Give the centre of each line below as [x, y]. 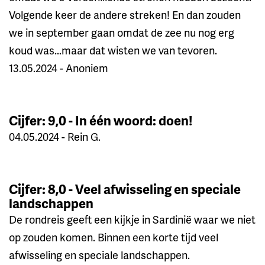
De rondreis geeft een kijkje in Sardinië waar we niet [132, 219]
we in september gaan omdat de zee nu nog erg [122, 32]
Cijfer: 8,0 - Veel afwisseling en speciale [125, 189]
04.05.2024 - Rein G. [55, 136]
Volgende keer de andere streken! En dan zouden [125, 14]
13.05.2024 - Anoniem [59, 67]
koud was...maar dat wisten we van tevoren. [113, 50]
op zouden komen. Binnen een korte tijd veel [114, 237]
